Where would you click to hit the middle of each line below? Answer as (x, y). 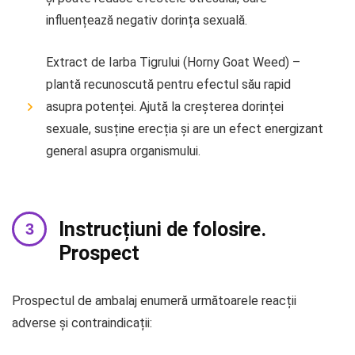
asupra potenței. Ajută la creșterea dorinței (165, 106)
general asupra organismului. (123, 151)
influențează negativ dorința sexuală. (147, 20)
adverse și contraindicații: (82, 323)
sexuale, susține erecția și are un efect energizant (185, 128)
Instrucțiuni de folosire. (162, 229)
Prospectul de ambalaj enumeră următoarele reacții (154, 300)
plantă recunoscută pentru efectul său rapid (168, 84)
